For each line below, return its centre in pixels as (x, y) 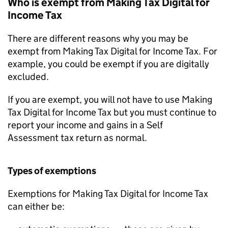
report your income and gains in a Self (85, 125)
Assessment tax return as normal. (77, 138)
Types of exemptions (53, 171)
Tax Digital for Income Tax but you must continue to (112, 112)
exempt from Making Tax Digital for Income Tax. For (112, 51)
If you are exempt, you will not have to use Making (110, 99)
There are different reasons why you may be (98, 38)
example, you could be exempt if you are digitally (108, 64)
